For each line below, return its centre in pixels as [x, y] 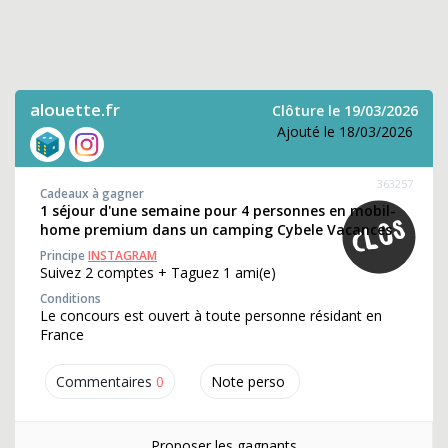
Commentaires [104, 381]
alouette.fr [75, 109]
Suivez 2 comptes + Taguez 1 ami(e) [158, 272]
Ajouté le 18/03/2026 [345, 131]
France [62, 334]
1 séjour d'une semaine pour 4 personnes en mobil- [218, 210]
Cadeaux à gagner [92, 193]
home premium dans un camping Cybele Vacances [216, 229]
